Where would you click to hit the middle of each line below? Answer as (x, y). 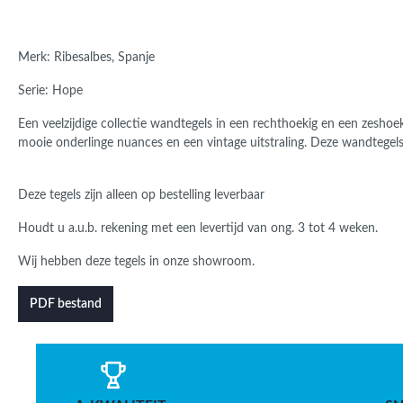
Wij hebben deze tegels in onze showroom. (136, 262)
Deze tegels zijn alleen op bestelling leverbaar (141, 195)
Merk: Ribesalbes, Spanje (86, 58)
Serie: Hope (50, 91)
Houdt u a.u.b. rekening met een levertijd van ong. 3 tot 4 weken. (198, 228)
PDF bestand (66, 304)
